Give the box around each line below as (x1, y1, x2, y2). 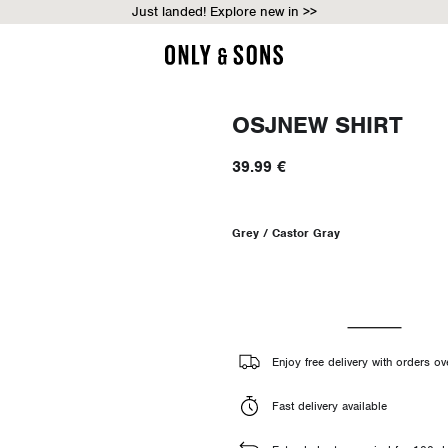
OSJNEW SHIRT (231, 110, 403, 140)
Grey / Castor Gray (231, 225, 340, 241)
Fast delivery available (271, 397, 387, 414)
